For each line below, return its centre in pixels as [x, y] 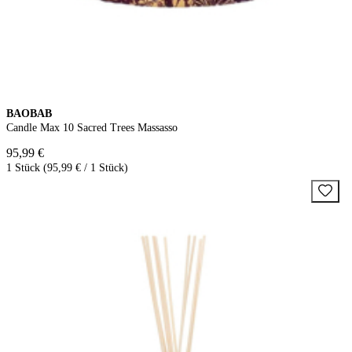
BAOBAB [29, 114]
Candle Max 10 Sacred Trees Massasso [92, 128]
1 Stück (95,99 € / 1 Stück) [67, 168]
